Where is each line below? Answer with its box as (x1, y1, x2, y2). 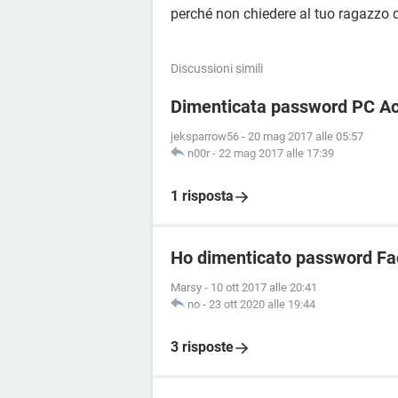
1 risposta (171, 187, 234, 204)
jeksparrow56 (171, 130, 239, 143)
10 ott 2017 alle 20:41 (211, 281, 317, 294)
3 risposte (171, 338, 234, 355)
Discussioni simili (171, 61, 263, 76)
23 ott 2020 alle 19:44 (209, 298, 315, 311)
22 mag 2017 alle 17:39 (219, 147, 334, 160)
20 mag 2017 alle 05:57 (248, 130, 363, 143)
